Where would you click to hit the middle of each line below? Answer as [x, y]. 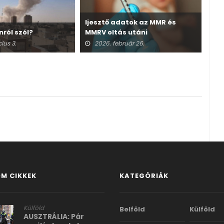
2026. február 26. [119, 43]
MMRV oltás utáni [116, 32]
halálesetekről [111, 42]
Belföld [132, 209]
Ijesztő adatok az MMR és [130, 22]
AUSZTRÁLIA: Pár [53, 216]
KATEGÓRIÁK [144, 175]
